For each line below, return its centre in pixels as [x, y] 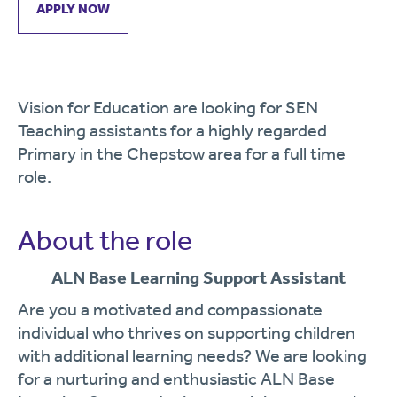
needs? [226, 355]
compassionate [265, 309]
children [325, 332]
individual [55, 332]
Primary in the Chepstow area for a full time [182, 153]
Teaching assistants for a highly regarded [172, 130]
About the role [105, 240]
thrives [156, 332]
